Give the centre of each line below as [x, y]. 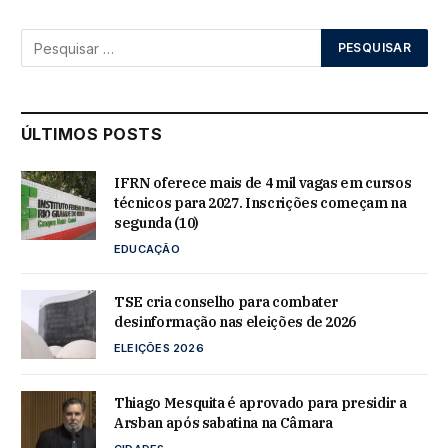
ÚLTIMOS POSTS [92, 134]
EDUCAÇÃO [147, 249]
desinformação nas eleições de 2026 [235, 322]
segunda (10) [156, 223]
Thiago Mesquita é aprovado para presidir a [260, 402]
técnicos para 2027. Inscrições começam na [260, 203]
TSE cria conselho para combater [226, 302]
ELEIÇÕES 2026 [159, 348]
